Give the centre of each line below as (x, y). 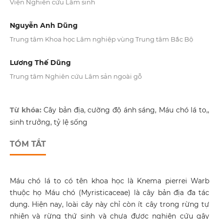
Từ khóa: (27, 110)
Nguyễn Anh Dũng (44, 26)
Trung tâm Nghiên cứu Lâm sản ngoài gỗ (76, 77)
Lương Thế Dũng (40, 63)
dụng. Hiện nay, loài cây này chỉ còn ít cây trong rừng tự (109, 205)
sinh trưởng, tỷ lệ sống (48, 122)
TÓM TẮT (28, 144)
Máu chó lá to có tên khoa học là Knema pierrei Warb (109, 181)
